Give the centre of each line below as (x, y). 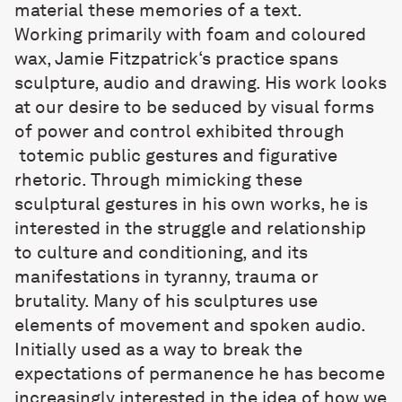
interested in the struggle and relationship (190, 228)
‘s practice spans (268, 58)
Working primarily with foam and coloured (190, 34)
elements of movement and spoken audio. (190, 325)
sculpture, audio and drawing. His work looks (201, 83)
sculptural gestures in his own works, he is (191, 204)
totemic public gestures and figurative (176, 155)
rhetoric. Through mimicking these (158, 179)
